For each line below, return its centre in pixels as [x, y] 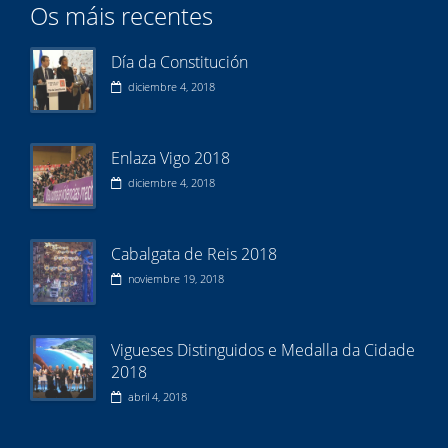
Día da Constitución [179, 61]
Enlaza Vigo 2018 [170, 157]
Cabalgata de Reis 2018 [194, 253]
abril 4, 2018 [156, 396]
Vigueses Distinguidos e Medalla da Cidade [263, 349]
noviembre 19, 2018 [174, 278]
